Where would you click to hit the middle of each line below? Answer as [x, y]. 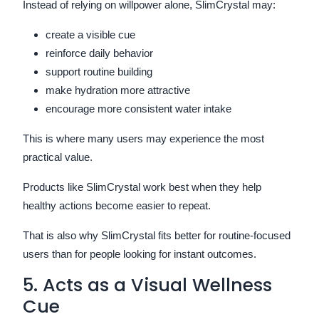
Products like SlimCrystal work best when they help [142, 187]
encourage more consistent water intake [138, 108]
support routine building [99, 71]
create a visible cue [90, 34]
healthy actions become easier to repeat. [117, 205]
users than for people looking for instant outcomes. [140, 253]
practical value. [58, 157]
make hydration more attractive [118, 90]
